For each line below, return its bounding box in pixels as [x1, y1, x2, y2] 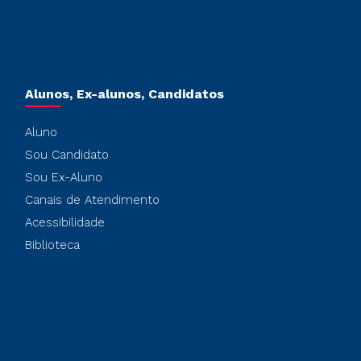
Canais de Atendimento [24, 193, 160, 207]
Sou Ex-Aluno [24, 170, 102, 185]
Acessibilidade [24, 215, 105, 230]
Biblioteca [24, 238, 80, 252]
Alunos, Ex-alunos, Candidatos [24, 86, 224, 102]
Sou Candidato [24, 147, 109, 162]
